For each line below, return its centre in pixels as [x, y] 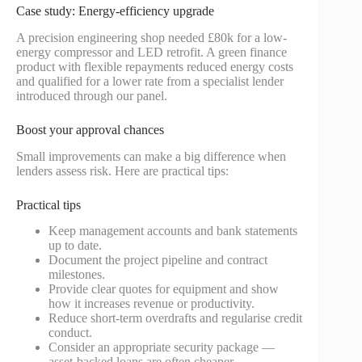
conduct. [70, 333]
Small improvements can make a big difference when [151, 156]
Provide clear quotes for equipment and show [164, 289]
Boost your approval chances [90, 129]
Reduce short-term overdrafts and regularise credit [175, 318]
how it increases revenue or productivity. [152, 304]
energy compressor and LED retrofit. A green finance [152, 52]
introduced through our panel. [92, 95]
